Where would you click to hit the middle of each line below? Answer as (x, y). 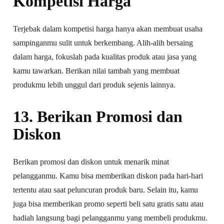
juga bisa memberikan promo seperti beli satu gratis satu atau (108, 203)
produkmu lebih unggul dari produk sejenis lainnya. (94, 84)
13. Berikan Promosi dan (98, 116)
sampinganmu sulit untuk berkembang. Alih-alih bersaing (103, 42)
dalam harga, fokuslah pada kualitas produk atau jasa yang (105, 56)
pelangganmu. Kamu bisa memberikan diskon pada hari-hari (108, 175)
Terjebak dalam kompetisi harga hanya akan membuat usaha (108, 28)
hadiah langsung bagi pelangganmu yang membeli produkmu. (110, 217)
